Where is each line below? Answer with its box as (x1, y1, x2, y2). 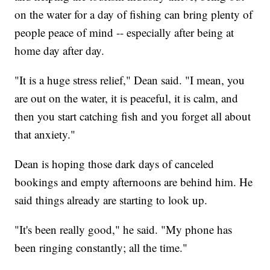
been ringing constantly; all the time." (14, 240, 188, 256)
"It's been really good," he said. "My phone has (14, 222, 233, 237)
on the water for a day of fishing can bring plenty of (14, 7, 253, 22)
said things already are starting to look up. (14, 192, 208, 208)
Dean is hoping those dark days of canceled (14, 156, 215, 172)
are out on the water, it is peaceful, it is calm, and (14, 90, 239, 106)
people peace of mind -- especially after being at (14, 25, 234, 40)
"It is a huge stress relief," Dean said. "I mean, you (14, 72, 245, 88)
